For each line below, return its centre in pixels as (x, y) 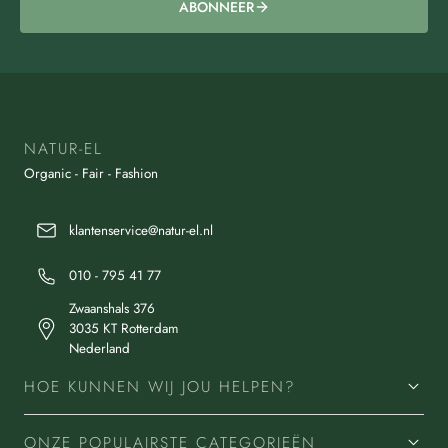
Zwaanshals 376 (112, 308)
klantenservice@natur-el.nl (141, 230)
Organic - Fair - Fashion (91, 174)
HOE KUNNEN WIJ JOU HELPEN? (160, 386)
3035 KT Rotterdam (124, 328)
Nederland (100, 348)
